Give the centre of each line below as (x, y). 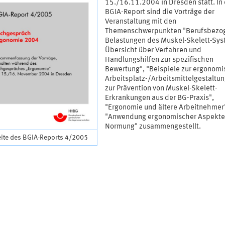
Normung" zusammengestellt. (153, 127)
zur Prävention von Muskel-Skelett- (161, 89)
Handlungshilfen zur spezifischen (159, 60)
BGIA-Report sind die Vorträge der (159, 13)
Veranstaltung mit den (140, 22)
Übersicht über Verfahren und (153, 51)
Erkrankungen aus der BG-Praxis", (159, 98)
